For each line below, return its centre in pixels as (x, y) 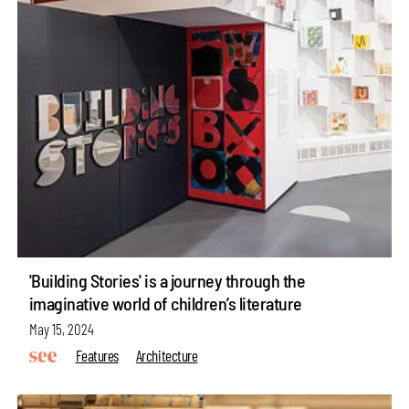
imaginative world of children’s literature (165, 304)
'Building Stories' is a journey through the (167, 281)
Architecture (167, 355)
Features (97, 355)
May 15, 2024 (61, 329)
